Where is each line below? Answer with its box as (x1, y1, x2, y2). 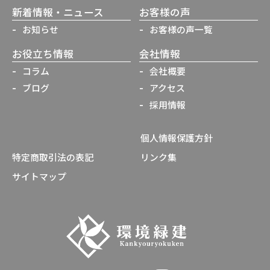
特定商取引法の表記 (12, 151, 93, 164)
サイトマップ (12, 169, 66, 183)
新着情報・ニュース (12, 5, 104, 20)
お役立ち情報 (12, 46, 74, 61)
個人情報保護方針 (140, 131, 213, 145)
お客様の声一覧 (149, 23, 213, 36)
